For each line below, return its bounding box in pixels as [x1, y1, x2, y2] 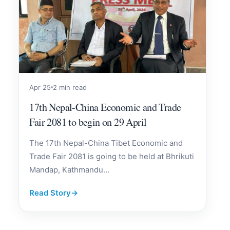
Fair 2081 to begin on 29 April [29, 114, 147, 129]
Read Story [29, 187, 71, 198]
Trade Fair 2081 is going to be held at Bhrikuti [29, 151, 195, 161]
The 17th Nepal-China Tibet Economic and [29, 138, 183, 148]
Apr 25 [29, 83, 51, 91]
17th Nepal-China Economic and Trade [29, 100, 181, 114]
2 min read [53, 83, 87, 91]
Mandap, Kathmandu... [29, 164, 110, 175]
